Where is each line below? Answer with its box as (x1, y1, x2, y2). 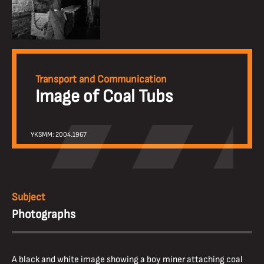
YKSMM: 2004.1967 (31, 130, 87, 140)
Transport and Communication (35, 73, 167, 86)
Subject (12, 191, 45, 204)
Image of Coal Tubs (35, 85, 173, 108)
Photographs (12, 207, 75, 222)
